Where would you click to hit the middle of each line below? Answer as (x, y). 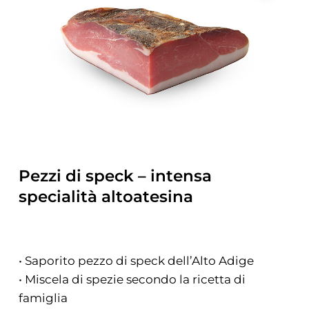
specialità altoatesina (106, 197)
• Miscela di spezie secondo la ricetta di (132, 280)
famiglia (43, 298)
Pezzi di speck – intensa (115, 176)
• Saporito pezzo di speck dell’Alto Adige (136, 261)
